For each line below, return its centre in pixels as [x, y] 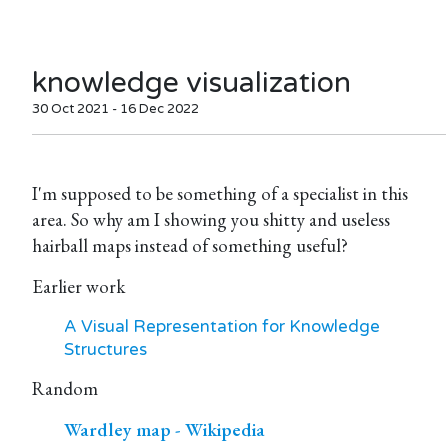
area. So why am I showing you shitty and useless [211, 219]
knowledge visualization [191, 83]
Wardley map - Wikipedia [164, 429]
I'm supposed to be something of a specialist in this [220, 193]
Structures [105, 349]
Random [65, 388]
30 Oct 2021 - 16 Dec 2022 [115, 109]
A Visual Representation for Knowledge [222, 326]
